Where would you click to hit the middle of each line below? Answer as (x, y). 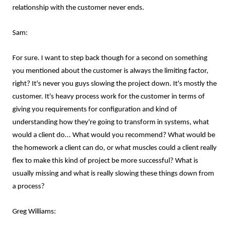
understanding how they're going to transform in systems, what (111, 122)
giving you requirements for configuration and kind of (95, 110)
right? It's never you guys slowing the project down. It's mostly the (114, 84)
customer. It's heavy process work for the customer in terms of (109, 97)
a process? (28, 187)
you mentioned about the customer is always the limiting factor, (110, 71)
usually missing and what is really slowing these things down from (113, 174)
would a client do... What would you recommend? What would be (114, 135)
